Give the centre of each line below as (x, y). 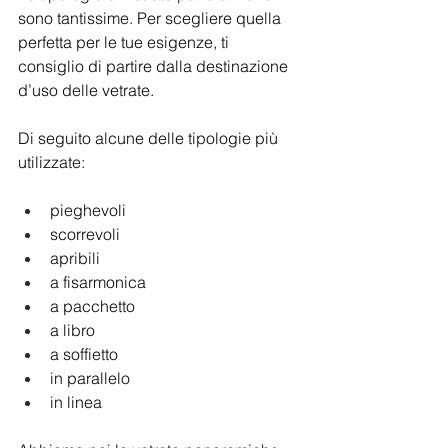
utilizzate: (53, 162)
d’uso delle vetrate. (86, 90)
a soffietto (84, 354)
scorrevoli (85, 234)
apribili (75, 258)
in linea (78, 402)
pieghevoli (88, 210)
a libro (72, 330)
